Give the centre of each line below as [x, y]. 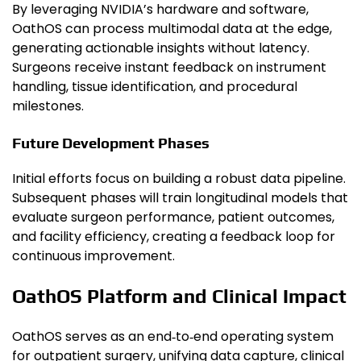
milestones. [48, 106]
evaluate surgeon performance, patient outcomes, [173, 217]
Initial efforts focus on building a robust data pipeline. [179, 178]
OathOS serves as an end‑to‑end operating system [173, 336]
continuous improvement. [93, 255]
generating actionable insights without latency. [161, 48]
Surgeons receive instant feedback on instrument [169, 68]
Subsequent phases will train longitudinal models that [180, 197]
